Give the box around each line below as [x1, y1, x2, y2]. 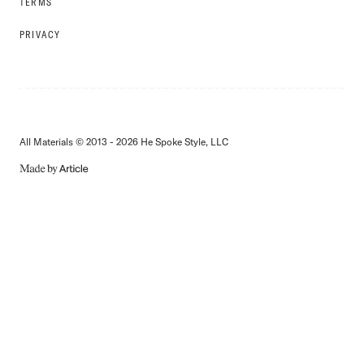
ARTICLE [19, 193, 66, 209]
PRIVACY [19, 28, 61, 41]
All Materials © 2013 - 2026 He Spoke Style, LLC [19, 136, 228, 149]
